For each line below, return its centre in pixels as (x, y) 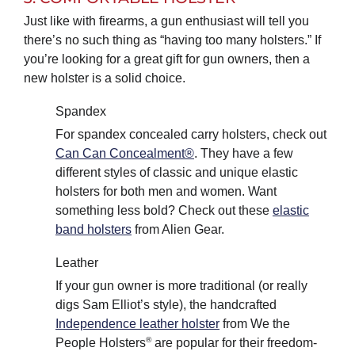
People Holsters (100, 343)
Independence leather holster (137, 324)
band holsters (93, 229)
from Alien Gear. (177, 229)
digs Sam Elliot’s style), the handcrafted (166, 305)
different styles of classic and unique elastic (176, 172)
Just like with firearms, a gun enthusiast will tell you (166, 21)
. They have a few (243, 153)
